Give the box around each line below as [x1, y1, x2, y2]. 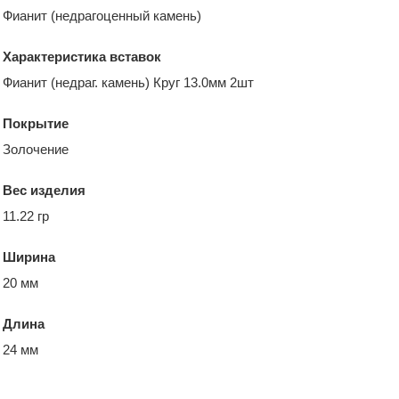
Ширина [3, 248, 55, 265]
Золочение [3, 141, 69, 157]
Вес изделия [3, 182, 85, 198]
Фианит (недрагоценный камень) [3, 7, 201, 23]
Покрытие [3, 115, 69, 131]
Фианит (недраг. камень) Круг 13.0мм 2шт [3, 74, 254, 90]
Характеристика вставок [3, 48, 161, 64]
